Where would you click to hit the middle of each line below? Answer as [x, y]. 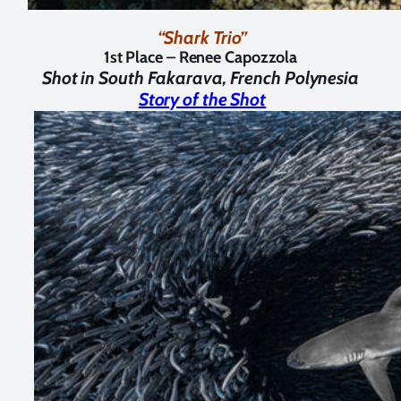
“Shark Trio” [202, 37]
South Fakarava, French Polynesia [229, 77]
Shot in [70, 77]
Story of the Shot [202, 99]
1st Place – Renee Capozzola [200, 57]
